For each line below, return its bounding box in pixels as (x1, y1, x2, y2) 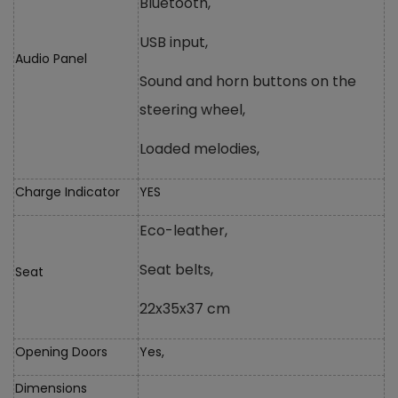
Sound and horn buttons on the (139, 70, 356, 92)
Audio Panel (15, 49, 87, 68)
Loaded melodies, (139, 138, 259, 159)
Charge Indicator (15, 182, 120, 201)
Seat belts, (139, 259, 213, 280)
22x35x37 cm (139, 298, 230, 319)
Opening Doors (15, 342, 107, 361)
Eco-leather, (139, 219, 227, 241)
